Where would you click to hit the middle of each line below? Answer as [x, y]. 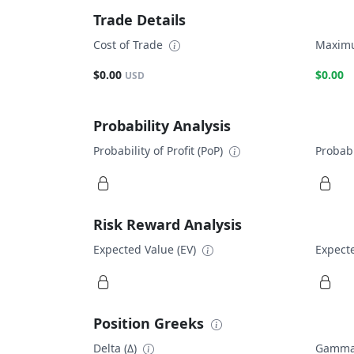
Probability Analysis [162, 125]
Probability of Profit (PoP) [160, 150]
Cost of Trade [130, 45]
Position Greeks [151, 323]
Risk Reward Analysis [168, 224]
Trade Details [139, 20]
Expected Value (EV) [146, 249]
